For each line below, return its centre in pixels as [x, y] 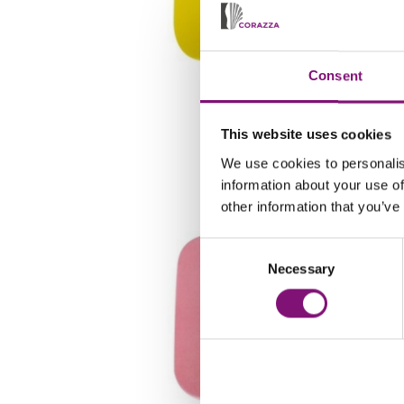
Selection [227, 270]
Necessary [301, 269]
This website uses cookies [306, 134]
